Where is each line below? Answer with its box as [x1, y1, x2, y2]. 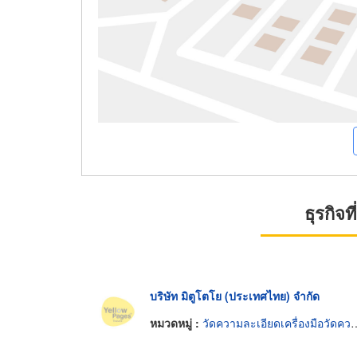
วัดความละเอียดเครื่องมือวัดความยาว [202, 314, 351, 331]
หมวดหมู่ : [150, 314, 202, 331]
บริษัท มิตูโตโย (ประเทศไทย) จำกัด [150, 288, 320, 304]
